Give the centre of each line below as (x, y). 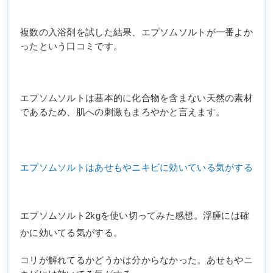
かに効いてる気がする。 (72, 233)
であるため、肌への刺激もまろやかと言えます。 (123, 112)
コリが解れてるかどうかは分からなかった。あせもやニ (136, 260)
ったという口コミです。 (72, 47)
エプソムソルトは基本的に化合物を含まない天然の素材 (136, 98)
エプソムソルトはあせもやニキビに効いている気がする (136, 168)
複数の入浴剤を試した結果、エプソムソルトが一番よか (136, 33)
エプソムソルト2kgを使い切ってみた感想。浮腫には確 (135, 216)
